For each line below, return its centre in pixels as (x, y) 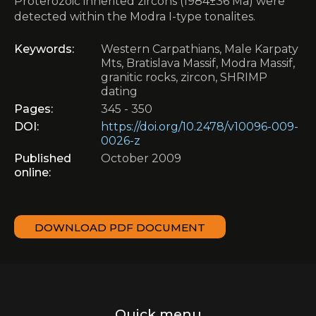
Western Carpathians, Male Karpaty (200, 49)
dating (119, 91)
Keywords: (44, 49)
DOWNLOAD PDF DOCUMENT (120, 227)
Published (43, 158)
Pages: (34, 109)
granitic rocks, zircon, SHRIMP (184, 77)
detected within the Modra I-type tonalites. (135, 17)
